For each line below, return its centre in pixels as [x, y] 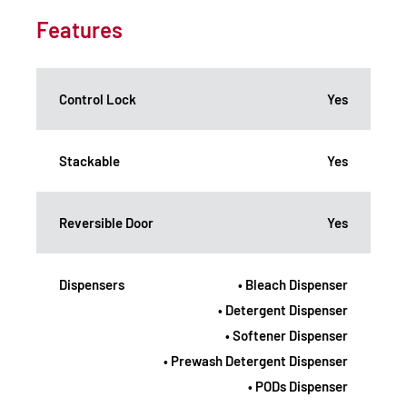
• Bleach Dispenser [293, 284]
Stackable [89, 160]
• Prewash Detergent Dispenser [256, 360]
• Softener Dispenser [287, 335]
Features [79, 29]
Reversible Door [106, 222]
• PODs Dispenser [298, 386]
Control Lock [98, 99]
